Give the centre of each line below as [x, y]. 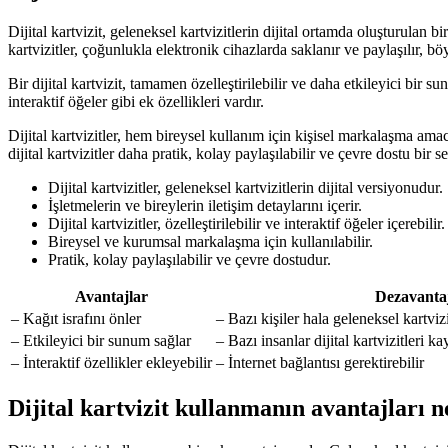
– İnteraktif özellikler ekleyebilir [111, 363]
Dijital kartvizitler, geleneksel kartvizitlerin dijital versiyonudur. [245, 188]
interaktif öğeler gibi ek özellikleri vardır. [136, 102]
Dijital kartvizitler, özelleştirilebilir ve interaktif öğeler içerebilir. [246, 224]
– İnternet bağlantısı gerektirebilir [320, 363]
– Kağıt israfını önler [76, 319]
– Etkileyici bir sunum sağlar [101, 341]
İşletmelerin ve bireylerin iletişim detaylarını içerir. [205, 206]
